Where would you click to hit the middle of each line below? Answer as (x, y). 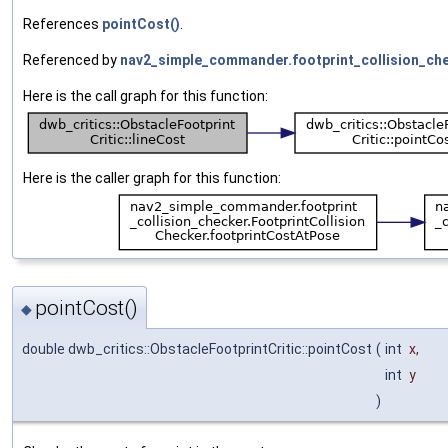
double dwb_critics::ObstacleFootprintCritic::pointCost (197, 349)
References (62, 23)
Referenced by (71, 59)
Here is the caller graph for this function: (152, 177)
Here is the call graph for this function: (145, 95)
